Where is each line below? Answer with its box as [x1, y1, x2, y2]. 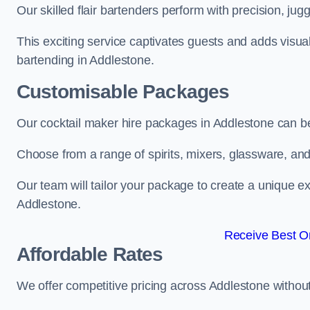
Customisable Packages [17, 81, 230, 102]
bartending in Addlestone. [17, 53, 154, 67]
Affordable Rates [17, 244, 163, 265]
